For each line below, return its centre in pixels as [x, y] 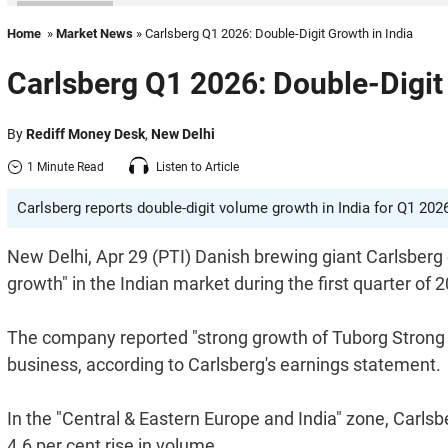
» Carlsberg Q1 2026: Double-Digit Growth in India [273, 33]
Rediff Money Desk [85, 134]
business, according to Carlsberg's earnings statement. [224, 364]
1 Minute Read [65, 166]
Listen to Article [197, 166]
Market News [94, 33]
